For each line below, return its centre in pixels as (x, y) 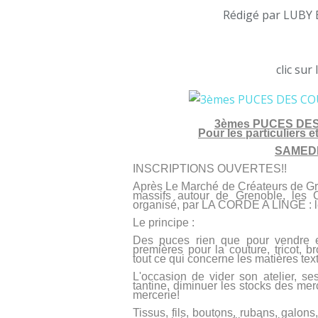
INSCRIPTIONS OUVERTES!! (210, 169)
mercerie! (156, 295)
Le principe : (164, 223)
